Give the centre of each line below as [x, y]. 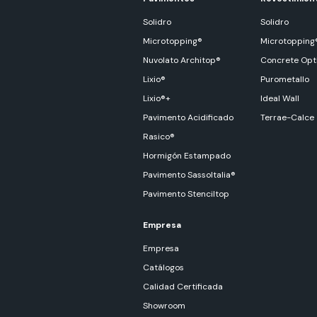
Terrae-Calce [288, 118]
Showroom [164, 306]
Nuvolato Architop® [182, 60]
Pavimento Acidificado [188, 118]
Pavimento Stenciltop [186, 194]
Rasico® [159, 137]
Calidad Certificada [183, 287]
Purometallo [285, 80]
